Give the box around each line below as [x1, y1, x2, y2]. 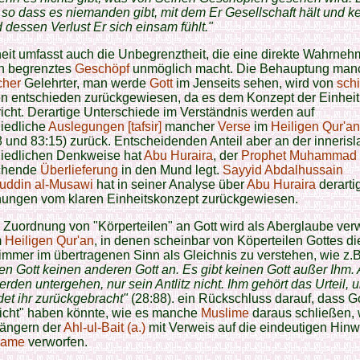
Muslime [201, 306, 249, 320]
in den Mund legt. [118, 163, 223, 177]
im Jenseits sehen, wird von [173, 76, 337, 90]
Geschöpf [75, 62, 129, 76]
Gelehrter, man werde [21, 76, 149, 90]
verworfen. [28, 335, 88, 349]
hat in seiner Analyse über [96, 178, 247, 191]
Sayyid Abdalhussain [223, 163, 343, 177]
